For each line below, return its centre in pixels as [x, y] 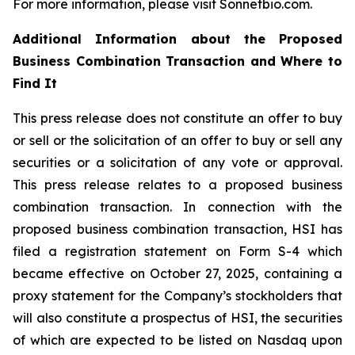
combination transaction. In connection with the [177, 207]
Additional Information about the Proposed [177, 39]
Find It [35, 83]
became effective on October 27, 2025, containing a [177, 273]
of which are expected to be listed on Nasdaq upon [177, 340]
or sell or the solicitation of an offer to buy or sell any [177, 140]
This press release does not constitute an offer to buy [177, 118]
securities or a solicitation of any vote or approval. [177, 162]
